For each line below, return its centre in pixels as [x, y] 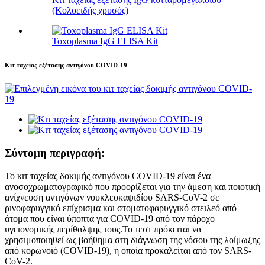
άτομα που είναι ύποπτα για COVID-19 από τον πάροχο [110, 218]
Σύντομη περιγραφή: [55, 153]
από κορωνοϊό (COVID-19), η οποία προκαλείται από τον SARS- [128, 250]
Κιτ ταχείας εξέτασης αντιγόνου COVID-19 [66, 65]
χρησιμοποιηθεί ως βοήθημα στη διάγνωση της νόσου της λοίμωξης [132, 240]
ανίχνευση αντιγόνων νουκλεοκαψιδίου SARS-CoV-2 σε [112, 197]
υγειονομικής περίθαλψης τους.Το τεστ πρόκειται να [103, 229]
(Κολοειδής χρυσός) [90, 11]
